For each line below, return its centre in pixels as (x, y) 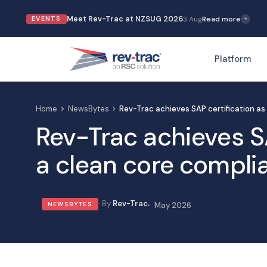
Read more (221, 18)
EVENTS (46, 18)
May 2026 (173, 205)
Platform (233, 59)
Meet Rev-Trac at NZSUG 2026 (125, 18)
